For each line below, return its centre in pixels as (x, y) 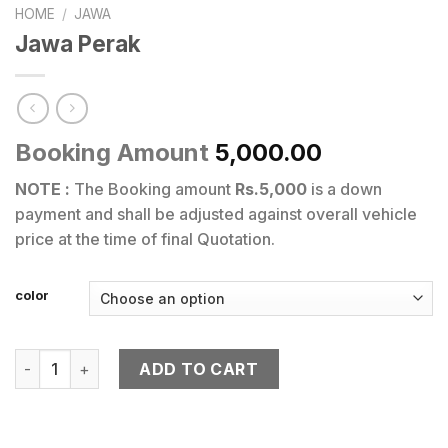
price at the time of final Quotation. (145, 238)
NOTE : (42, 188)
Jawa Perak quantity (88, 360)
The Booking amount (152, 188)
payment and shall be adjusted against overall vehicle (216, 213)
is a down (344, 188)
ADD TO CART (199, 369)
